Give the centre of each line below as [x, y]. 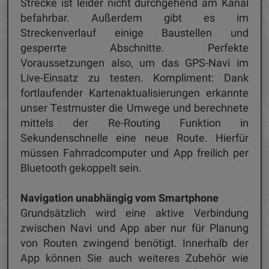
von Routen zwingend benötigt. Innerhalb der [134, 243]
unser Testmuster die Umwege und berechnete [134, 108]
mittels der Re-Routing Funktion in [134, 123]
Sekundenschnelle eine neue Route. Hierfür [134, 138]
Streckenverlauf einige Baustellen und [134, 33]
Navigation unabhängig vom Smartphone [121, 198]
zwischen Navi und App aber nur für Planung [134, 228]
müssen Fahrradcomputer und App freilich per [134, 153]
